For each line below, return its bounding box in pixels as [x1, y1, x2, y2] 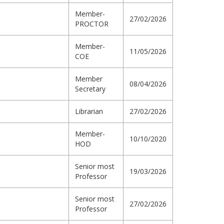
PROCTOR [75, 19, 108, 29]
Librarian [75, 106, 103, 116]
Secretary [75, 84, 105, 94]
